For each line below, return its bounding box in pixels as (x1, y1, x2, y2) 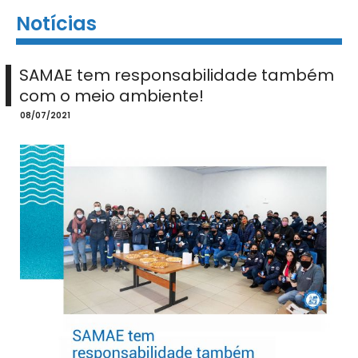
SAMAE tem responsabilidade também (19, 64, 334, 86)
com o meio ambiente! (19, 85, 204, 107)
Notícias (16, 10, 97, 37)
